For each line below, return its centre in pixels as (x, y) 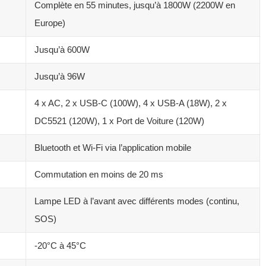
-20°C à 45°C (60, 245)
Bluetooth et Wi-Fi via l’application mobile (113, 147)
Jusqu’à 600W (62, 49)
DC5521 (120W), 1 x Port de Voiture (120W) (119, 121)
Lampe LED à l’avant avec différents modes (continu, (137, 201)
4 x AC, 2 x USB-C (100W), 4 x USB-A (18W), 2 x (131, 103)
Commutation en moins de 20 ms (99, 174)
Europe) (50, 23)
